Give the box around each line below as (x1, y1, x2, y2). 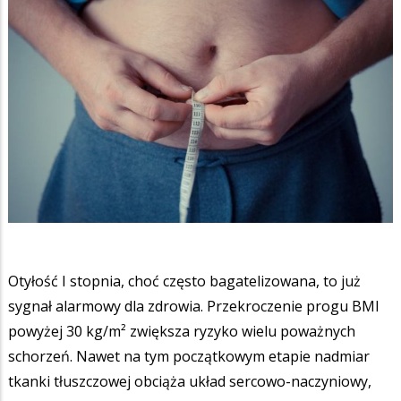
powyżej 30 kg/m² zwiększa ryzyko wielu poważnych (8, 320, 355, 341)
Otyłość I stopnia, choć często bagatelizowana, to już (8, 270, 361, 291)
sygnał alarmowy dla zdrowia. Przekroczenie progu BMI (8, 295, 380, 316)
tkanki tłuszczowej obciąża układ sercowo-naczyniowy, (8, 371, 371, 391)
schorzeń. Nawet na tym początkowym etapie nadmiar (8, 346, 370, 366)
